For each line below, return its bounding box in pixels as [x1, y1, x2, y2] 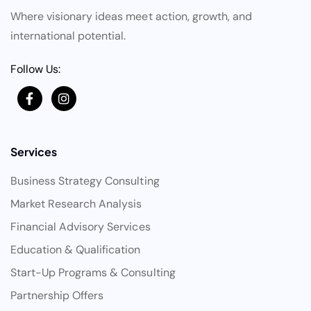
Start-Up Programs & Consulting [10, 265, 176, 280]
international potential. [10, 28, 126, 44]
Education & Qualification [10, 242, 141, 258]
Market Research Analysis [10, 196, 142, 212]
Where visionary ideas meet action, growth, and [10, 9, 252, 24]
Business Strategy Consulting [10, 174, 160, 189]
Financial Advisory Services [10, 219, 151, 235]
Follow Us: [10, 62, 61, 77]
